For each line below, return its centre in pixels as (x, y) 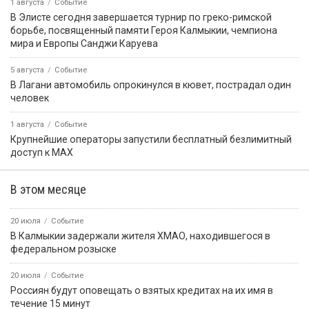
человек (30, 98)
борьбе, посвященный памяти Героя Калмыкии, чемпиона (144, 30)
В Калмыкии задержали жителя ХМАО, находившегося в (140, 236)
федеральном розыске (63, 249)
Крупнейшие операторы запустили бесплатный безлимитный (151, 139)
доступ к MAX (42, 152)
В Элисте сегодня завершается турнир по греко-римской (141, 17)
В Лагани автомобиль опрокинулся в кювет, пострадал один (151, 84)
